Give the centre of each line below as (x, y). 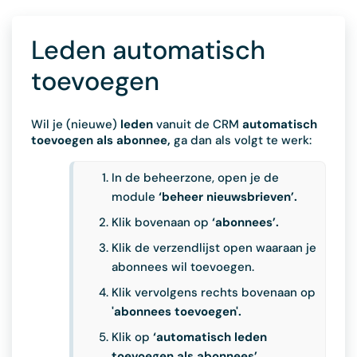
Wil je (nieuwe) (76, 124)
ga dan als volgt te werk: (243, 140)
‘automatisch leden (210, 337)
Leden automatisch (148, 50)
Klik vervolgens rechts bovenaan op (214, 292)
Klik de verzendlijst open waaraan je (214, 248)
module (135, 197)
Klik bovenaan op (162, 222)
